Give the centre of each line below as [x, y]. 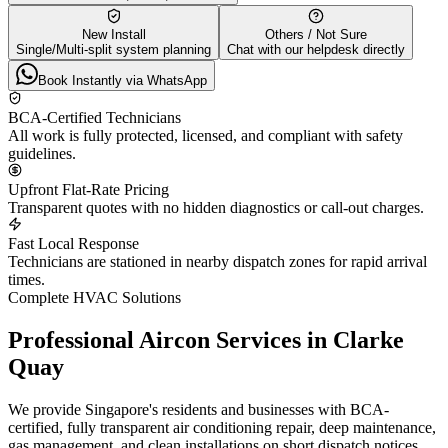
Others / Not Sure [316, 34]
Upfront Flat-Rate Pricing [88, 189]
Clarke [368, 339]
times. [26, 279]
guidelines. [42, 153]
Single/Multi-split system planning [113, 49]
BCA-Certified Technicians [94, 117]
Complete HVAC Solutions [94, 297]
